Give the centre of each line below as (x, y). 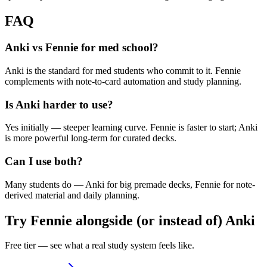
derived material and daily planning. (72, 195)
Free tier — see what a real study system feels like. (100, 246)
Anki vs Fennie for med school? (82, 48)
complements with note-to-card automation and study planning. (123, 81)
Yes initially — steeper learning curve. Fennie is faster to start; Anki (131, 128)
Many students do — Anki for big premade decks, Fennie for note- (130, 184)
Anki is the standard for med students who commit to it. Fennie (123, 70)
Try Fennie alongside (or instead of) (115, 220)
